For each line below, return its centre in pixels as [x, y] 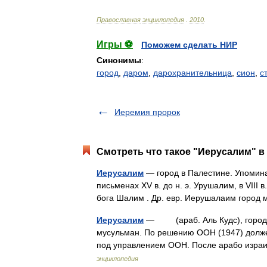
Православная [119, 20]
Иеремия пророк [147, 112]
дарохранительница [193, 73]
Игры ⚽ [115, 44]
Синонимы [119, 60]
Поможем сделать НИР [189, 45]
